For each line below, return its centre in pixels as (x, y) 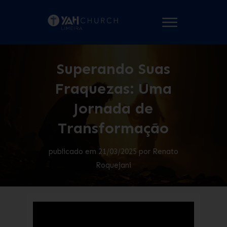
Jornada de (113, 108)
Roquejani (113, 165)
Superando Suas (113, 69)
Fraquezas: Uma (113, 88)
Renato (165, 151)
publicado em (73, 151)
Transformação (113, 128)
